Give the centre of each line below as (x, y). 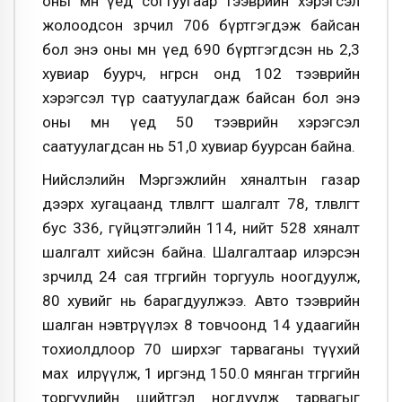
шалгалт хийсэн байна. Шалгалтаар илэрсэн (201, 253)
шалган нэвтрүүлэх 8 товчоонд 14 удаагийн (201, 325)
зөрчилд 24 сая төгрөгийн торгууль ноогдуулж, (201, 277)
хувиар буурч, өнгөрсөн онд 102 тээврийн (201, 73)
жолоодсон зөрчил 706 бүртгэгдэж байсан (201, 25)
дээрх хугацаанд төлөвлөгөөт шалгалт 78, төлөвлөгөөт (201, 204)
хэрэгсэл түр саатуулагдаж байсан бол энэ (201, 97)
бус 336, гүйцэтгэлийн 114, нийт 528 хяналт (201, 228)
